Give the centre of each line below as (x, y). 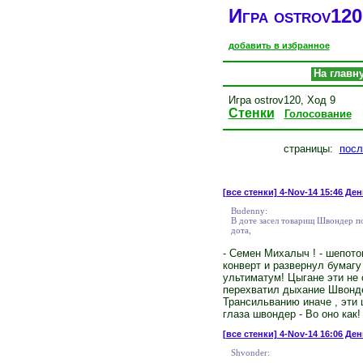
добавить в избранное (279, 46)
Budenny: (249, 210)
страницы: (311, 148)
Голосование (318, 114)
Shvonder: (250, 352)
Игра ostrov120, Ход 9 (282, 100)
